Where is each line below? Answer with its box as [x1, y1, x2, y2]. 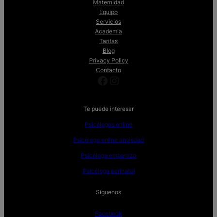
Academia [95, 28, 122, 35]
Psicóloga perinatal [82, 167, 135, 175]
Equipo [99, 8, 118, 16]
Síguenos [96, 188, 121, 196]
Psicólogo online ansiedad [73, 136, 144, 144]
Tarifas [99, 37, 118, 45]
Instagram [108, 73, 118, 87]
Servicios [96, 18, 121, 26]
